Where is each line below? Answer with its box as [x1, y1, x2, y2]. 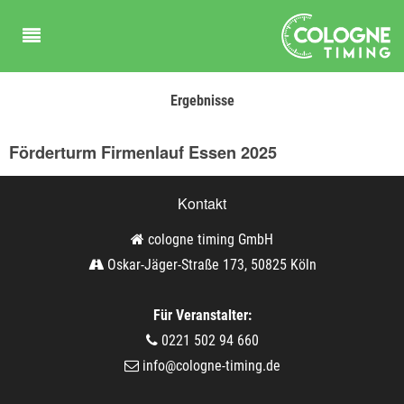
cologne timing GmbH [144, 231, 273, 248]
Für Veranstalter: [152, 307, 252, 324]
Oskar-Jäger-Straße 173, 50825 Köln [103, 256, 317, 273]
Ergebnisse [170, 92, 234, 109]
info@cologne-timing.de [142, 357, 280, 374]
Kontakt [178, 193, 226, 214]
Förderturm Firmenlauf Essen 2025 [9, 141, 277, 164]
